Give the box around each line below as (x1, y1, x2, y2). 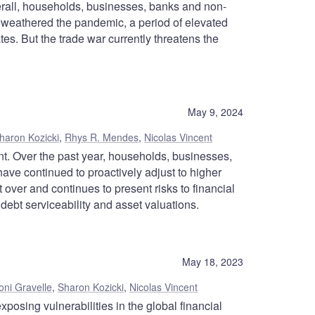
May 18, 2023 (182, 255, 243, 269)
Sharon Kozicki (58, 280, 124, 295)
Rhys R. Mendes (65, 130, 139, 145)
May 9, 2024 (188, 105, 243, 120)
